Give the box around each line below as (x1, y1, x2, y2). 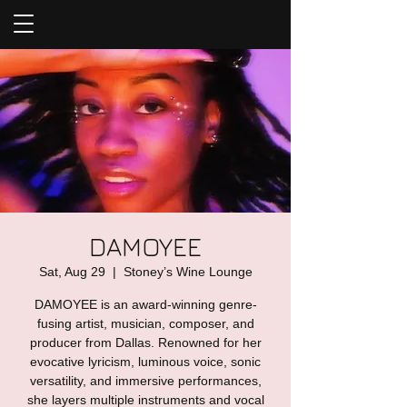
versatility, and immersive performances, (29, 373, 262, 388)
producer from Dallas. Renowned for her (29, 335, 262, 350)
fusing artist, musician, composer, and (36, 316, 254, 331)
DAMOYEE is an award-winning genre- (34, 297, 257, 312)
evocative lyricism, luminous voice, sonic (30, 354, 261, 369)
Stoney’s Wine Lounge (123, 264, 253, 279)
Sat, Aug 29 (38, 264, 105, 279)
